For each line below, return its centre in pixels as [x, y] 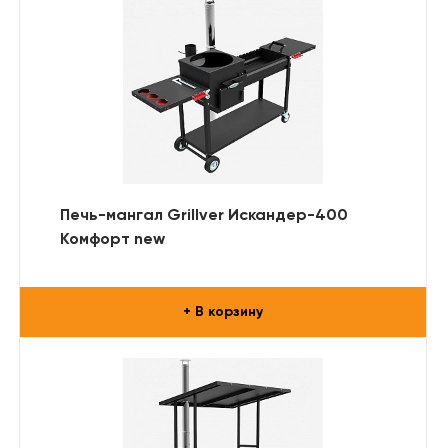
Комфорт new [112, 239]
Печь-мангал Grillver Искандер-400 [204, 215]
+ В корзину [223, 311]
